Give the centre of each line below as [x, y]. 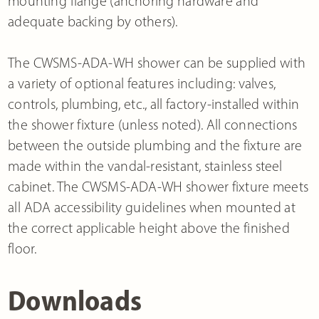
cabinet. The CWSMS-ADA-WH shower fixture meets [158, 186]
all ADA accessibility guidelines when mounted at [152, 207]
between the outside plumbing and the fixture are [155, 145]
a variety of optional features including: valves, [142, 83]
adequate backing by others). [93, 21]
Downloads [75, 300]
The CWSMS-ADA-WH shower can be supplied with [157, 62]
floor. [22, 248]
